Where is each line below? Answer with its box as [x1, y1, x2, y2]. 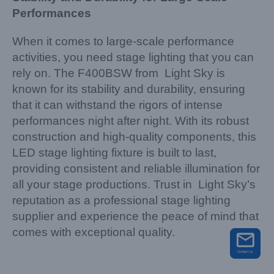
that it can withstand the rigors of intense [12, 98, 223, 111]
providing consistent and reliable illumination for [12, 162, 260, 175]
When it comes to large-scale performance [12, 35, 234, 48]
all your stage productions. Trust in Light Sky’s [12, 178, 256, 191]
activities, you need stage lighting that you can [12, 51, 254, 64]
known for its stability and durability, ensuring [12, 83, 245, 95]
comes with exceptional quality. [12, 226, 175, 239]
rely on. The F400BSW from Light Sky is [12, 67, 225, 80]
